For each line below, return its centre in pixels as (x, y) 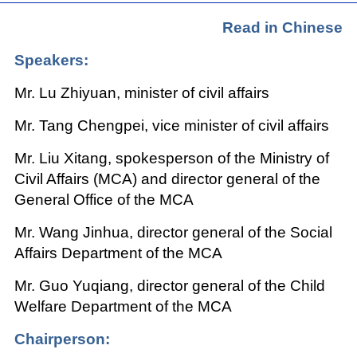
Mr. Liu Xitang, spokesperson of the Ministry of (171, 158)
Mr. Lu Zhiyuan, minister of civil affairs (141, 93)
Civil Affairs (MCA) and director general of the (167, 179)
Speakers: (51, 60)
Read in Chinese (283, 27)
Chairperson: (62, 339)
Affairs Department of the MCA (118, 253)
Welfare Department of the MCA (123, 306)
